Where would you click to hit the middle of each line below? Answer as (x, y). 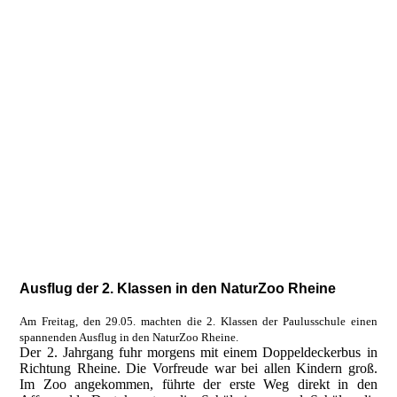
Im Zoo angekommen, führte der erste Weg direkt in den (198, 384)
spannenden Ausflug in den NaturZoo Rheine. (129, 337)
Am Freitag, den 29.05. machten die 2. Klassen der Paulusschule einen (198, 321)
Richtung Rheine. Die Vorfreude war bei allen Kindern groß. (198, 368)
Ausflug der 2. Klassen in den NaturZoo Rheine (178, 288)
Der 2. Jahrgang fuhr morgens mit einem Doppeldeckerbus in (198, 352)
